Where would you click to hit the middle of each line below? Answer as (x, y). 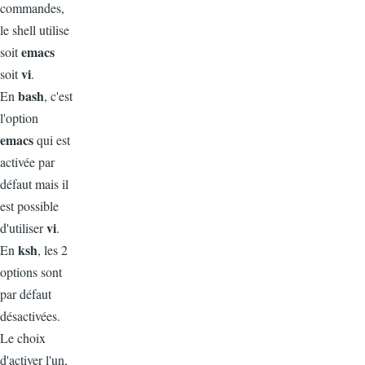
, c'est (58, 96)
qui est (53, 140)
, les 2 (53, 250)
